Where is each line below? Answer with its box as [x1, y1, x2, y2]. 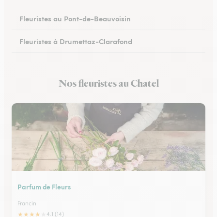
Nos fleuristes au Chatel [58, 77, 159, 91]
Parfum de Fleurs [17, 182, 71, 191]
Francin [17, 200, 36, 207]
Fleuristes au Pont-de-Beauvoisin [19, 13, 131, 23]
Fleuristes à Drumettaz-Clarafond [19, 36, 132, 46]
